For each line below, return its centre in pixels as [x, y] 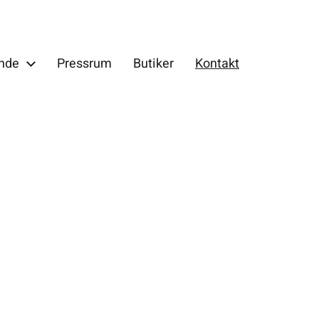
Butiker [153, 64]
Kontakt [217, 64]
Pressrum [84, 64]
